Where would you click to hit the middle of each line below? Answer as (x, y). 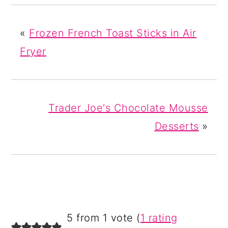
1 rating (159, 218)
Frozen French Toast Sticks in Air (113, 33)
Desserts (177, 126)
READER (40, 214)
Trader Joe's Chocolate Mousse (128, 108)
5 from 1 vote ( (104, 218)
